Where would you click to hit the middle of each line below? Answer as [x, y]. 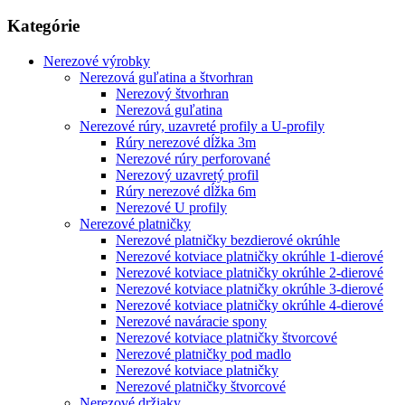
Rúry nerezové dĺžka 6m [186, 191]
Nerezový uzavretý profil [187, 174]
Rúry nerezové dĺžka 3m [186, 142]
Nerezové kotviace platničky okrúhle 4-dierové [250, 305]
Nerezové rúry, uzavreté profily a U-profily [202, 126]
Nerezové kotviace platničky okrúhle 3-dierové [250, 288]
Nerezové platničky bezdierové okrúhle [228, 240]
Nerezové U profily [171, 207]
